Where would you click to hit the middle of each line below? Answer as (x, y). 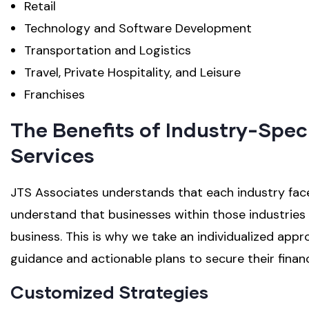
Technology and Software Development (138, 29)
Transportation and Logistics (108, 51)
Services (52, 155)
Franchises (54, 95)
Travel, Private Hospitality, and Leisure (132, 73)
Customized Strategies (109, 292)
